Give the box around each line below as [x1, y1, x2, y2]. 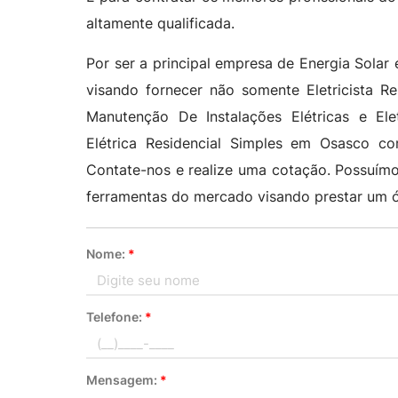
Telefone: [86, 309, 146, 324]
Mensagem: [86, 372, 161, 387]
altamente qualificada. [86, 14, 235, 32]
